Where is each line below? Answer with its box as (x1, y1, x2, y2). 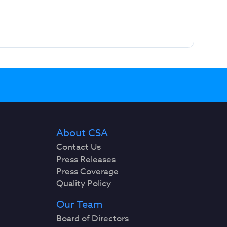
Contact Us (56, 141, 101, 154)
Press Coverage (56, 165, 119, 178)
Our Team (56, 197, 103, 212)
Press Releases (56, 153, 116, 166)
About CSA (56, 126, 108, 140)
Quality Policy (56, 177, 111, 190)
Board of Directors (56, 212, 129, 225)
